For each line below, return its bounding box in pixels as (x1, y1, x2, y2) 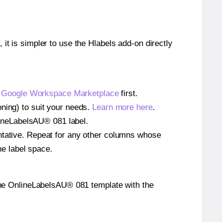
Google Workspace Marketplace (1, 88, 119, 98)
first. (118, 88, 138, 98)
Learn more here (92, 102, 153, 112)
